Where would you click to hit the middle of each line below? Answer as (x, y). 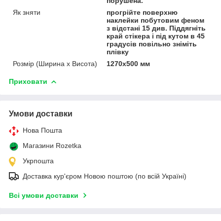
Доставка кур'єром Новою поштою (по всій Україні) (105, 176)
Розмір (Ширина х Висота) (55, 63)
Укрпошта (38, 161)
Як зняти (27, 12)
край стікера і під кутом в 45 (156, 36)
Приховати (28, 81)
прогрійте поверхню (142, 12)
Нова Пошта (42, 130)
